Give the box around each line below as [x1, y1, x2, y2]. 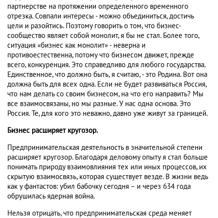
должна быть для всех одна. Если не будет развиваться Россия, [7, 80, 206, 89]
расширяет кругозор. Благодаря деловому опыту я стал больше [7, 153, 208, 162]
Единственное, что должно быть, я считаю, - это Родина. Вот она [7, 70, 207, 79]
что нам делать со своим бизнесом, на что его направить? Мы [7, 90, 203, 99]
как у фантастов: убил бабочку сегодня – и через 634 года [7, 182, 191, 191]
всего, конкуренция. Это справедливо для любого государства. [7, 60, 205, 70]
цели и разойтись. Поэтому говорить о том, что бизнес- [7, 21, 181, 31]
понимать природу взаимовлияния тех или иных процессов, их [7, 163, 207, 172]
